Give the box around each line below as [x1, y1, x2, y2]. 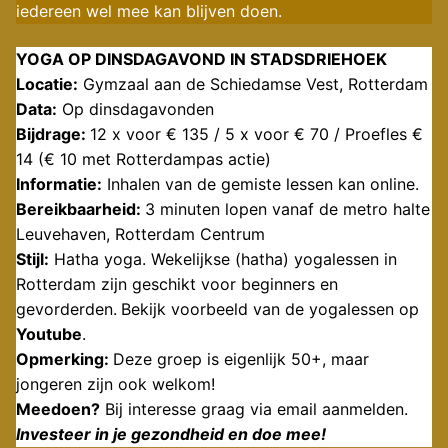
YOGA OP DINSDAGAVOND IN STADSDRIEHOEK [16, 48, 387, 69]
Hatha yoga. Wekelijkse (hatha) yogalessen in [49, 248, 397, 269]
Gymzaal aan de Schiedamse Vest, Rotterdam [78, 73, 428, 94]
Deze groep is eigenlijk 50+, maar [113, 348, 369, 369]
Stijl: [16, 248, 49, 269]
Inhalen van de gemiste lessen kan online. [102, 173, 419, 194]
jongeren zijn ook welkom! [16, 373, 215, 394]
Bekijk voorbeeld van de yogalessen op [121, 298, 419, 319]
